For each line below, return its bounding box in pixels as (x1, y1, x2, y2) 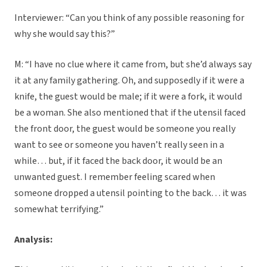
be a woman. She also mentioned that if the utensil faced (14, 106, 246, 120)
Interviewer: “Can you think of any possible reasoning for (14, 11, 244, 25)
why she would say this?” (14, 27, 115, 41)
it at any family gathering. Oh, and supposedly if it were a (14, 74, 244, 88)
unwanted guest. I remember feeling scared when (14, 170, 215, 184)
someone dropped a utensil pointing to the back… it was (14, 187, 247, 200)
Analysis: (14, 233, 52, 247)
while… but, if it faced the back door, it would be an (14, 154, 222, 168)
